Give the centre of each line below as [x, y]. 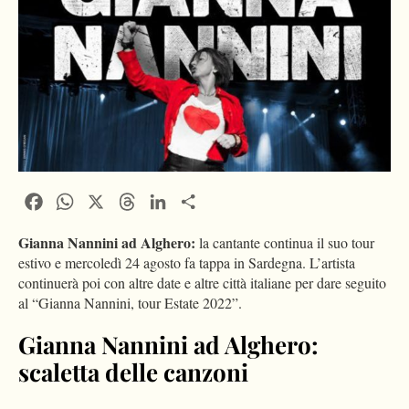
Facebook [74, 200]
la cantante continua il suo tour [285, 243]
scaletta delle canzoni [133, 372]
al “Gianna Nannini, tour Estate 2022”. [130, 303]
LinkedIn [198, 200]
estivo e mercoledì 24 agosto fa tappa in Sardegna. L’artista [187, 263]
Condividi [233, 200]
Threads [164, 200]
